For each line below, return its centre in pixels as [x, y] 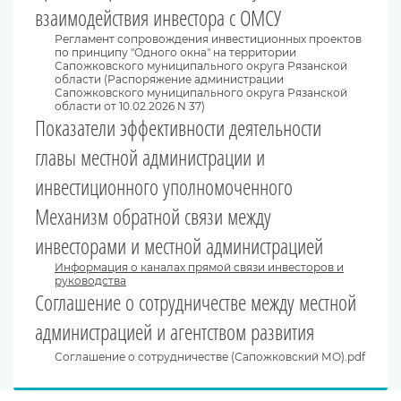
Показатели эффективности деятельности [178, 128]
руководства [90, 281]
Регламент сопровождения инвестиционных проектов [208, 39]
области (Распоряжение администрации [169, 80]
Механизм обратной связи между [153, 217]
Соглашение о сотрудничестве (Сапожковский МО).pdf [210, 356]
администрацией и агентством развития [175, 332]
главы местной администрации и [150, 158]
